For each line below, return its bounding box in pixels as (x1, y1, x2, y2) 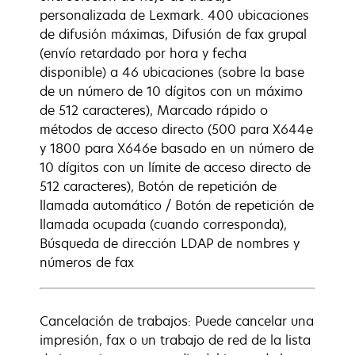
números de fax (40, 254, 134, 271)
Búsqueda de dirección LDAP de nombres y (40, 235, 300, 252)
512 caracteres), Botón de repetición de (40, 177, 277, 195)
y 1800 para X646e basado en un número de (40, 139, 314, 157)
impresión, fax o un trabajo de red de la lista (40, 331, 311, 349)
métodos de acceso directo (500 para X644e (40, 120, 313, 138)
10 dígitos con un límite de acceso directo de (40, 158, 311, 176)
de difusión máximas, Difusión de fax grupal (40, 25, 307, 43)
